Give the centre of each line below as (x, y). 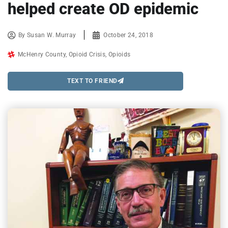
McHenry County (42, 54)
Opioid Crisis (87, 54)
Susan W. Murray (52, 35)
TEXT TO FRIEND (92, 81)
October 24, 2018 (128, 35)
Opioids (119, 54)
